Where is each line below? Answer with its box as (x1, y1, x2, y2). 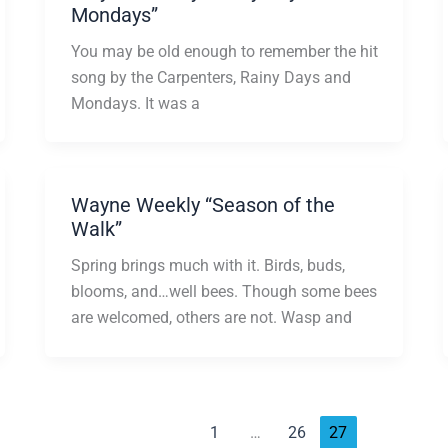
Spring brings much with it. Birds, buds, (70, 256, 345, 276)
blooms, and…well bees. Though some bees (70, 282, 377, 302)
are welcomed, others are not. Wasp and (70, 308, 352, 328)
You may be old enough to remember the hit (70, 41, 378, 61)
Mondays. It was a (70, 93, 200, 113)
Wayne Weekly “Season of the (70, 193, 335, 218)
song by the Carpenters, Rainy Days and (70, 67, 351, 87)
